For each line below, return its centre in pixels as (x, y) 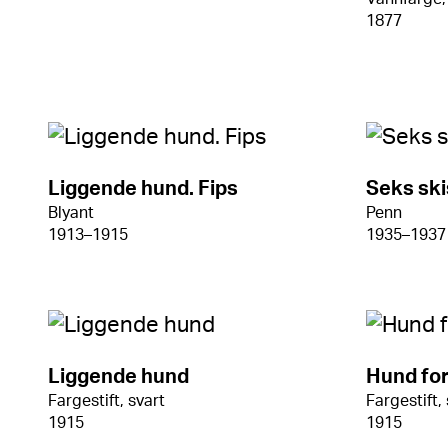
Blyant (71, 213)
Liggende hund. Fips (143, 189)
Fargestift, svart (106, 401)
